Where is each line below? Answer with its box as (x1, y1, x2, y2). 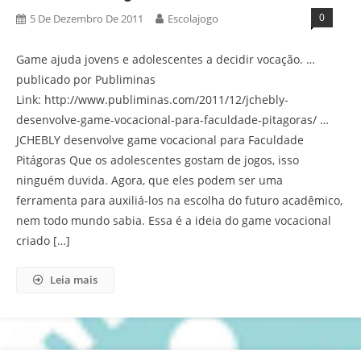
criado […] (16, 233, 70, 248)
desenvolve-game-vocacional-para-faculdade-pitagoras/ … (16, 112, 329, 127)
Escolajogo (168, 11, 218, 26)
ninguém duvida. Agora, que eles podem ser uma (16, 172, 283, 188)
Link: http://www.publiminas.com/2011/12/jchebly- (16, 92, 288, 107)
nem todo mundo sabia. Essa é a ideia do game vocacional (16, 213, 331, 228)
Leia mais (50, 272, 98, 287)
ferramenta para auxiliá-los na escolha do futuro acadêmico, (16, 193, 342, 208)
